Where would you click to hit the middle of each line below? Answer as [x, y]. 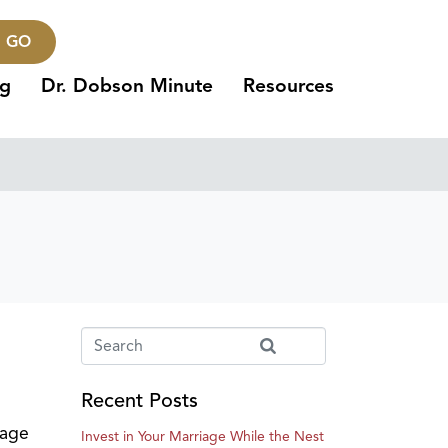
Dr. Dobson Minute [127, 86]
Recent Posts [139, 401]
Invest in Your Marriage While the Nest [202, 437]
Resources [289, 86]
